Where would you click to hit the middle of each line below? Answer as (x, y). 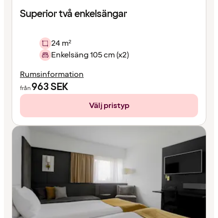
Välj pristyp (109, 106)
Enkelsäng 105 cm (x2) (90, 55)
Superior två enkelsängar (73, 14)
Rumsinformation (52, 75)
